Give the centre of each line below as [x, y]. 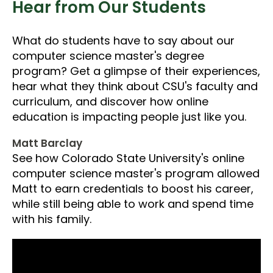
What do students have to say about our [123, 40]
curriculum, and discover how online [110, 101]
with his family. [52, 219]
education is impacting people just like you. [129, 116]
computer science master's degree [108, 55]
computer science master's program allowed [136, 173]
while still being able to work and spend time [133, 204]
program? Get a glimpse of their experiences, [136, 71]
